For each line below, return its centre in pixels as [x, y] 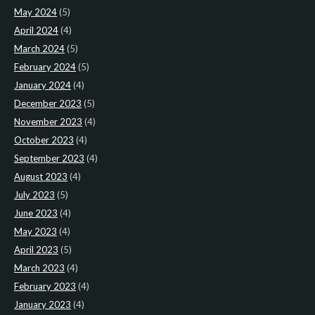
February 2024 [45, 66]
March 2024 [39, 48]
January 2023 [43, 304]
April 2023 [36, 249]
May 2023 [36, 231]
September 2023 [49, 158]
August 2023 [41, 176]
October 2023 [44, 140]
